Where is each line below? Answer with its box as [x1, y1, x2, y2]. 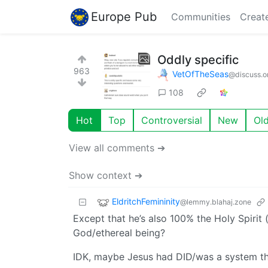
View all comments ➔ [69, 141, 165, 154]
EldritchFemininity [112, 196, 180, 206]
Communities [171, 11, 230, 23]
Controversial [141, 114, 202, 126]
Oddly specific [157, 53, 239, 67]
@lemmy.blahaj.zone [180, 197, 251, 206]
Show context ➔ [69, 169, 142, 181]
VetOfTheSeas [172, 69, 229, 79]
